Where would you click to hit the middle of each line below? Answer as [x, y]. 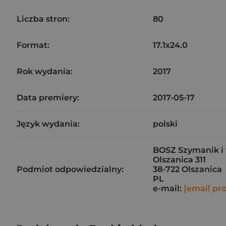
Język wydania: [48, 124]
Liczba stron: [43, 19]
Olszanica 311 [179, 160]
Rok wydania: [45, 71]
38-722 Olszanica [187, 169]
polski [165, 124]
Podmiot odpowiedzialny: [70, 169]
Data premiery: [48, 98]
